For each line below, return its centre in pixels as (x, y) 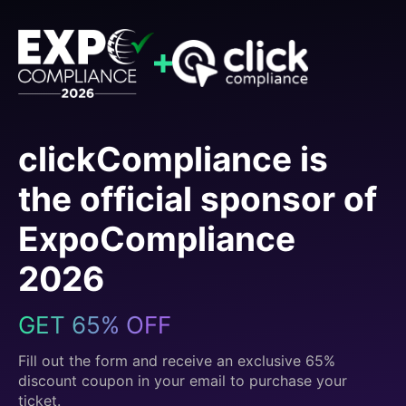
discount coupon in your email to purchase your (183, 381)
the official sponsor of (198, 199)
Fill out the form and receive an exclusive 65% (177, 361)
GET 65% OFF (95, 325)
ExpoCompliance (157, 239)
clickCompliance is (173, 159)
